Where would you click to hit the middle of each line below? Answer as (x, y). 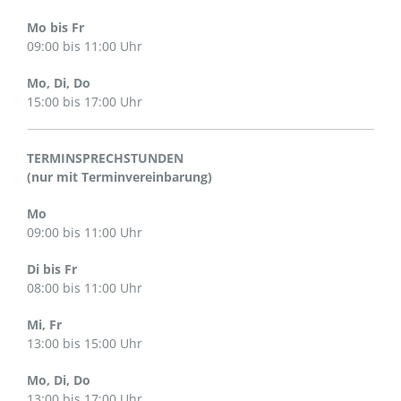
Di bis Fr (52, 269)
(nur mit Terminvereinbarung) (119, 177)
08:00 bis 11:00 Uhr (85, 288)
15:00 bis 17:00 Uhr (85, 102)
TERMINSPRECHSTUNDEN (105, 158)
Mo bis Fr (55, 27)
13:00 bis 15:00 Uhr (85, 343)
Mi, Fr (44, 324)
